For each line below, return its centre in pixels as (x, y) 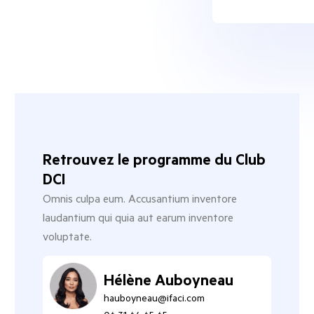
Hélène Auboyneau (169, 279)
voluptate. (68, 236)
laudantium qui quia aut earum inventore (138, 217)
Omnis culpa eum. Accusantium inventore (140, 198)
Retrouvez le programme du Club (155, 159)
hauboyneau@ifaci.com (155, 297)
